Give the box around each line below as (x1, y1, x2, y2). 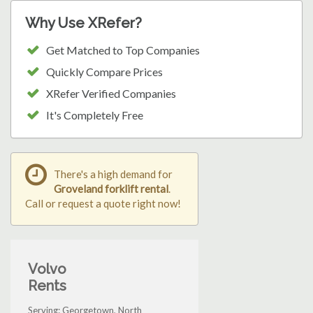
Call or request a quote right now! (25, 197, 181, 210)
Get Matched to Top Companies (46, 43, 200, 57)
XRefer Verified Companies (46, 87, 176, 101)
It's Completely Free (46, 108, 143, 122)
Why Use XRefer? (25, 15, 142, 32)
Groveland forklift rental (54, 182, 168, 196)
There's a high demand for (54, 168, 173, 181)
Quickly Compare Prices (46, 65, 163, 79)
